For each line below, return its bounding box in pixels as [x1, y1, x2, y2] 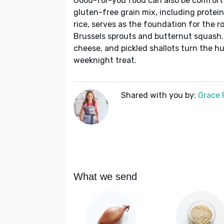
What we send [73, 171, 137, 182]
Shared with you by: [121, 90, 198, 100]
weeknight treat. [73, 55, 136, 65]
